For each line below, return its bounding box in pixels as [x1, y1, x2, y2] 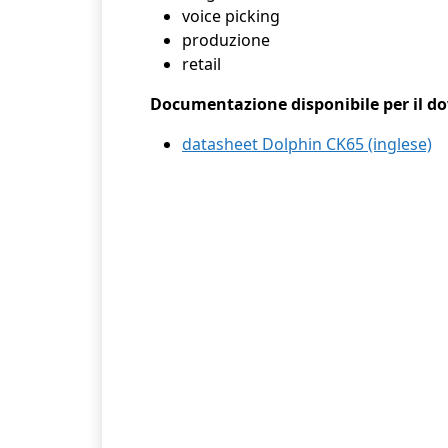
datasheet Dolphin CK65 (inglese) [182, 133, 432, 156]
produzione [182, 29, 270, 52]
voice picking [182, 5, 280, 28]
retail [182, 53, 221, 76]
